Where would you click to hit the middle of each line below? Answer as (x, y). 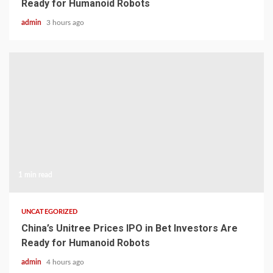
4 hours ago (65, 262)
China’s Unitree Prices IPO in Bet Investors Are (129, 228)
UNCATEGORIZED (50, 212)
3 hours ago (65, 23)
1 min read (35, 175)
